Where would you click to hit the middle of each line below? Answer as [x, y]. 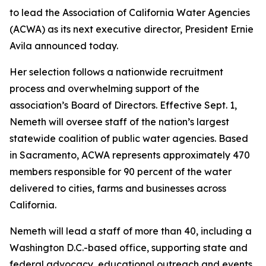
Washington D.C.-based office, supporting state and [129, 248]
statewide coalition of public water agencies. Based [129, 138]
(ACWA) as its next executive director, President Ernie [132, 29]
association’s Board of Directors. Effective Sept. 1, [123, 105]
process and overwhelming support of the [104, 88]
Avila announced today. [64, 46]
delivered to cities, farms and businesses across [118, 188]
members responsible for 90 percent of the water [121, 172]
